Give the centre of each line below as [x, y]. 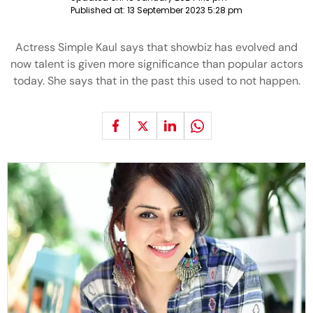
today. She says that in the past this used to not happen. [156, 81]
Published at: [99, 10]
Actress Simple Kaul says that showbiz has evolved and [156, 47]
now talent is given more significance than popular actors [156, 64]
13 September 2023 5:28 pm [185, 10]
